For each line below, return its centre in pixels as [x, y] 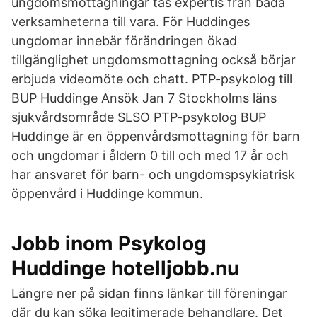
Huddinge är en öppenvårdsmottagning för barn [156, 136]
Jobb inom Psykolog [109, 243]
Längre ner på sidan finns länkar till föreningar [149, 293]
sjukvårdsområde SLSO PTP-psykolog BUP [139, 117]
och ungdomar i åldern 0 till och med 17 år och [150, 155]
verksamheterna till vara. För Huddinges [131, 22]
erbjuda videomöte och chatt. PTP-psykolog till [152, 79]
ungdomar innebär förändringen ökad [124, 41]
